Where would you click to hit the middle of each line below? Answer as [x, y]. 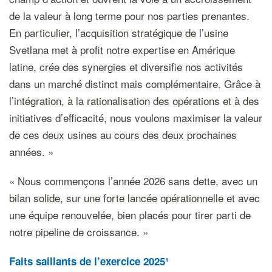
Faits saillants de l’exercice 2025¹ [89, 261]
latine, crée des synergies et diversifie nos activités [126, 66]
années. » [31, 151]
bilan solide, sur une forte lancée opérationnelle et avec [134, 198]
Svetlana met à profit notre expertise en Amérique [122, 49]
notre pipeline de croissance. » [79, 232]
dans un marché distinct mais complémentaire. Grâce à [135, 83]
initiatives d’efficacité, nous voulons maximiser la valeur [136, 117]
